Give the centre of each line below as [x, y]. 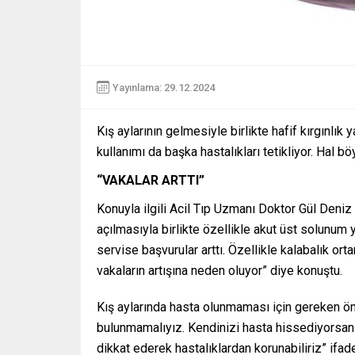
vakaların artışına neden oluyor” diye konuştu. [219, 271]
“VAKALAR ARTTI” [151, 181]
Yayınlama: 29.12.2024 [164, 87]
